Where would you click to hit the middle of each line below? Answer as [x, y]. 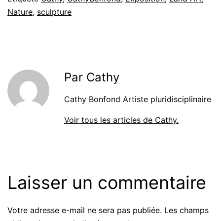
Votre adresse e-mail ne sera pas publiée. [85, 210]
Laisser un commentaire [107, 182]
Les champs [186, 210]
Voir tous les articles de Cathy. [121, 120]
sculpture [54, 12]
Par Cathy [92, 77]
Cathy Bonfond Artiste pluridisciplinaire [138, 99]
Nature [20, 12]
